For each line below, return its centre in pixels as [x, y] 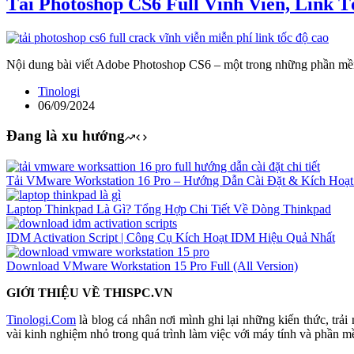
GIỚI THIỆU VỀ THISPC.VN [90, 293]
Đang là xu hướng [66, 136]
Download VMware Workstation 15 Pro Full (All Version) [152, 266]
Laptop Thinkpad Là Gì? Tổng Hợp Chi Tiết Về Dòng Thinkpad [169, 209]
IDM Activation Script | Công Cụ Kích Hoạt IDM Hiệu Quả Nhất [171, 238]
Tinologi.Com [41, 320]
